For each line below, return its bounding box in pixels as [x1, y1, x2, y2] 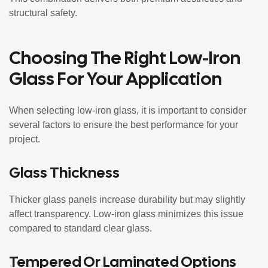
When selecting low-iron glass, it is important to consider [9, 105, 246, 116]
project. [9, 134, 40, 145]
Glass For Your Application [9, 67, 222, 91]
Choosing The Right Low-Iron [9, 46, 240, 70]
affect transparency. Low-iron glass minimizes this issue [9, 209, 243, 220]
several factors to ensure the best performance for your [9, 120, 238, 130]
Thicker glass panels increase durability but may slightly [9, 194, 245, 205]
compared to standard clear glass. [9, 223, 152, 234]
